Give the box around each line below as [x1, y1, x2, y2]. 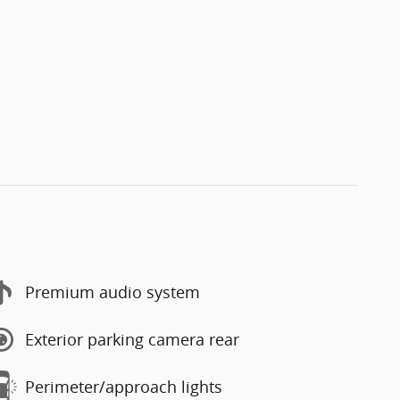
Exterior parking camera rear [25, 329, 239, 350]
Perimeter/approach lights [25, 376, 222, 397]
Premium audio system [25, 281, 200, 303]
